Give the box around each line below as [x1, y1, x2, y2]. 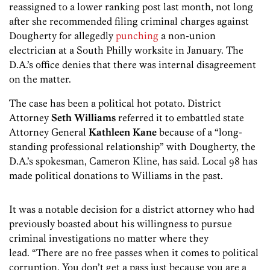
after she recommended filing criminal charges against [9, 15, 249, 28]
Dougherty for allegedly [9, 30, 116, 42]
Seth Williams [51, 111, 116, 124]
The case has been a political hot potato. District [9, 97, 221, 110]
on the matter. [9, 73, 71, 86]
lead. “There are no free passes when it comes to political [9, 246, 259, 259]
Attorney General [9, 126, 89, 139]
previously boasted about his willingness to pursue [9, 218, 232, 230]
